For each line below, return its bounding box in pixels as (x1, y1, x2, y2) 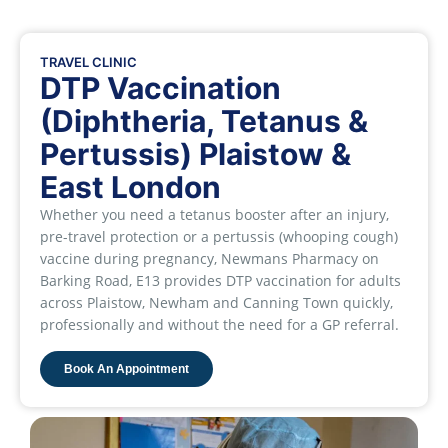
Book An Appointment (64, 361, 189, 376)
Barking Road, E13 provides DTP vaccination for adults (40, 271, 401, 291)
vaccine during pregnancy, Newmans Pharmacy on (40, 249, 379, 269)
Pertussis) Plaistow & (40, 136, 351, 173)
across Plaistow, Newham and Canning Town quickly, (40, 293, 393, 313)
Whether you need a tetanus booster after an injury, (40, 205, 389, 225)
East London (40, 169, 221, 206)
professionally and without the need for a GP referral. (40, 315, 399, 335)
